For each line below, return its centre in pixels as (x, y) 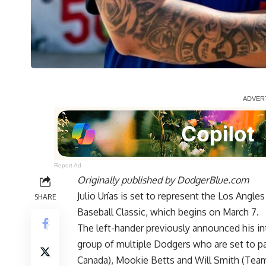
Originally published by (127, 180)
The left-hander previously (135, 228)
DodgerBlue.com (213, 180)
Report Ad (68, 165)
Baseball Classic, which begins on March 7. (168, 212)
